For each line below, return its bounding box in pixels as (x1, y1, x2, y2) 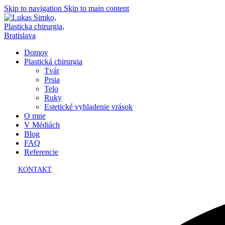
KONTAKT (18, 166, 52, 173)
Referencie (24, 148, 58, 156)
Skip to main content (64, 4, 129, 13)
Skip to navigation (4, 4, 64, 13)
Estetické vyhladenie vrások (44, 102, 133, 111)
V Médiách (24, 121, 60, 129)
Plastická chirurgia (24, 57, 82, 66)
